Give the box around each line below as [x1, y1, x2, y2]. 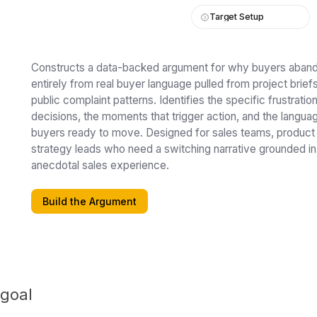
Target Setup [209, 11, 264, 22]
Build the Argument [42, 195, 137, 207]
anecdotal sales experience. [31, 158, 169, 172]
